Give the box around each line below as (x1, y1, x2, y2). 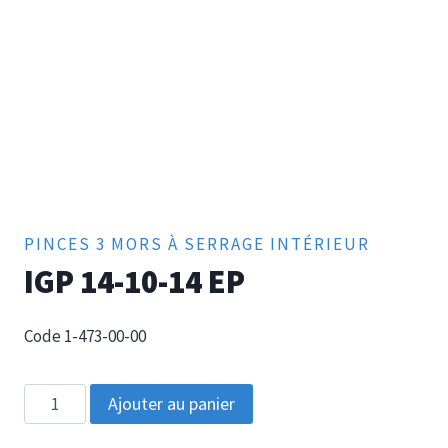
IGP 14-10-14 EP (24, 262, 245, 303)
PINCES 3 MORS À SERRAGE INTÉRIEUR (24, 233, 370, 256)
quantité (23, 385, 87, 408)
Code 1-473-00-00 (24, 325, 146, 348)
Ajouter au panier (107, 392, 235, 416)
